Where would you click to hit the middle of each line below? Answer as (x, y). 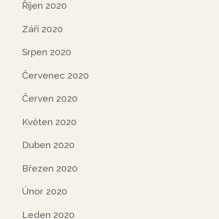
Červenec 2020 (55, 75)
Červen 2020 (50, 98)
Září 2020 (42, 29)
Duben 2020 (48, 145)
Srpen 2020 (46, 52)
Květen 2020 (49, 121)
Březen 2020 (50, 168)
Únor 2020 (44, 191)
